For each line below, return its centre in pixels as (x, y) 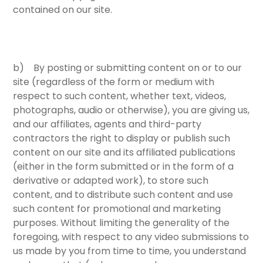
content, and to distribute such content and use (123, 194)
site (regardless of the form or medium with (114, 82)
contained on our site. (63, 9)
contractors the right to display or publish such (122, 138)
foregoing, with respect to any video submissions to (131, 237)
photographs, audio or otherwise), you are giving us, (131, 110)
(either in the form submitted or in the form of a (124, 166)
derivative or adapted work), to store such (111, 180)
